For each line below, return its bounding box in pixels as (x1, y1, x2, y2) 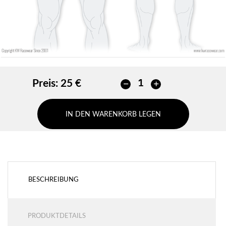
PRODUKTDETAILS (28, 212, 86, 219)
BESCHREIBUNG (28, 176, 79, 183)
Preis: (32, 78, 58, 89)
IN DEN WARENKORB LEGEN (65, 110, 161, 118)
